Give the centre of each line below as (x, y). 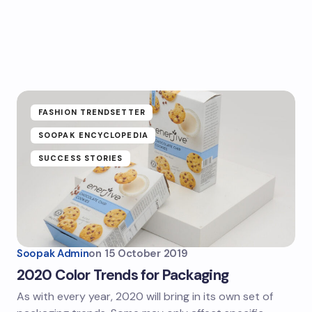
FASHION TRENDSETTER (92, 112)
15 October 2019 (146, 253)
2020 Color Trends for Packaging (123, 275)
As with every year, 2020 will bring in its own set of (145, 296)
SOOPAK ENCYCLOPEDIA (93, 135)
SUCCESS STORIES (81, 158)
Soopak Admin (53, 253)
